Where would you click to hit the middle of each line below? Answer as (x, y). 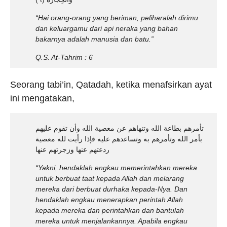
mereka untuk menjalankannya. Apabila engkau (111, 221)
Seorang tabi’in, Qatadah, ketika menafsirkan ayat (111, 85)
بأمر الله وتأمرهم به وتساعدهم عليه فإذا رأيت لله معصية (119, 139)
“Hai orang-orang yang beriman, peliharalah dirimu (117, 18)
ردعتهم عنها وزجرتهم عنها (72, 149)
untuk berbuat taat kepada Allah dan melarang (110, 178)
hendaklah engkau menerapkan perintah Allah (109, 200)
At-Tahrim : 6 (72, 57)
